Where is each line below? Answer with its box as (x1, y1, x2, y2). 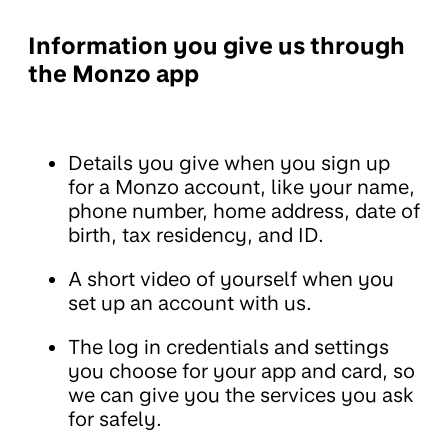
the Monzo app (28, 60, 199, 89)
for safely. (68, 407, 162, 432)
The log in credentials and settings (68, 335, 389, 360)
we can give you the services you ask (68, 383, 414, 408)
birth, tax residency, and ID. (68, 223, 324, 248)
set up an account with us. (68, 291, 312, 316)
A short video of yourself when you (68, 267, 394, 292)
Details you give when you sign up (68, 151, 390, 176)
